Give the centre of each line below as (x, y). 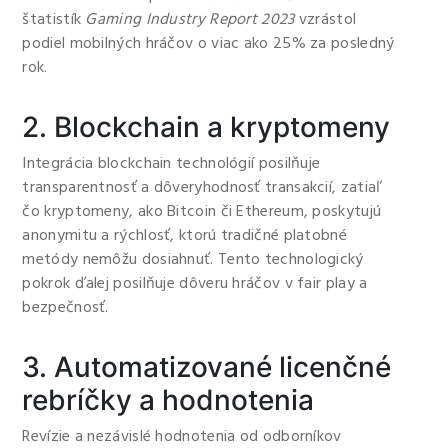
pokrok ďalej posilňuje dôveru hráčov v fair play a (195, 284)
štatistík (54, 20)
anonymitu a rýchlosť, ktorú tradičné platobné (184, 236)
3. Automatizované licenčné (207, 367)
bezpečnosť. (65, 308)
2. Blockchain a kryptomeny (206, 127)
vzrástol (325, 20)
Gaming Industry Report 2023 (190, 20)
